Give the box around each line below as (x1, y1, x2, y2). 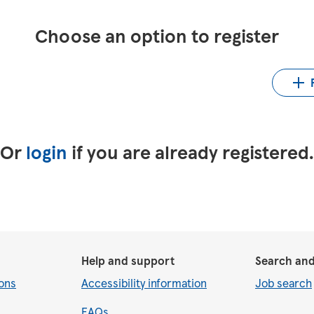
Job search (255, 276, 312, 289)
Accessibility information (81, 276, 207, 289)
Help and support (81, 254, 175, 267)
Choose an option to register (35, 25, 279, 46)
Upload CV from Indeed (97, 82, 215, 95)
